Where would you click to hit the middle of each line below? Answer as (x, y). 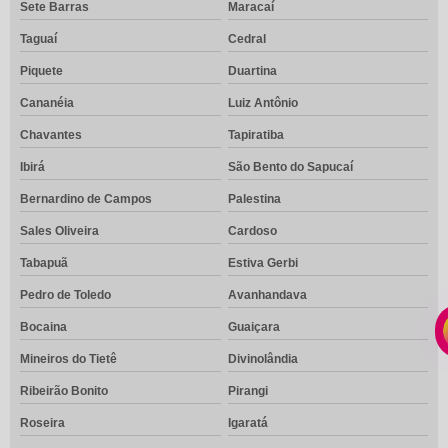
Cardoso (252, 231)
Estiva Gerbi (262, 263)
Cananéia (47, 103)
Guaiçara (253, 327)
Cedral (246, 39)
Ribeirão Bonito (64, 391)
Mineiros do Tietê (68, 359)
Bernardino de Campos (86, 199)
